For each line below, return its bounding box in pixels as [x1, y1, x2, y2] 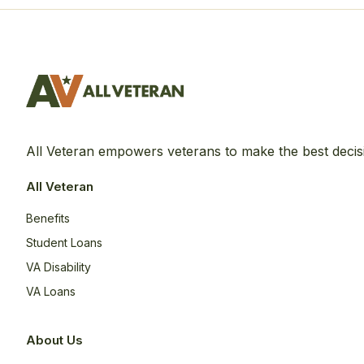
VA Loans [26, 284, 76, 298]
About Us [26, 332, 83, 348]
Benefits [26, 211, 70, 225]
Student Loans [26, 236, 102, 249]
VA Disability [26, 260, 91, 274]
